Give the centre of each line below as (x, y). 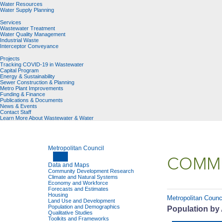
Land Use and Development (82, 201)
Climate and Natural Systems (83, 177)
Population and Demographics (84, 207)
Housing (58, 195)
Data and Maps (69, 165)
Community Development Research (91, 171)
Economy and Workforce (78, 183)
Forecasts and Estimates (78, 189)
